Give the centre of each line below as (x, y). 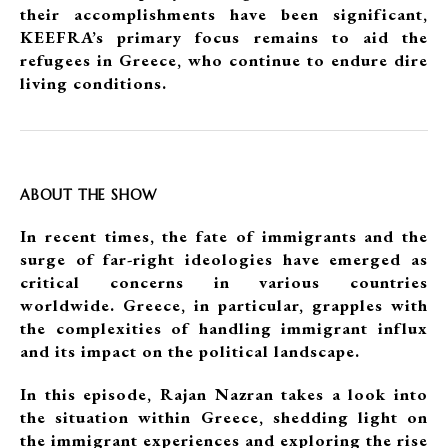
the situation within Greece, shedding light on (224, 417)
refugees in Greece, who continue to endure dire (224, 60)
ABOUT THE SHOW (89, 195)
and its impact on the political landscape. (192, 351)
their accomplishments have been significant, (224, 14)
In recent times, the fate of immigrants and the (224, 236)
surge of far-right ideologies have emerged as (224, 259)
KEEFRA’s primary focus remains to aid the (224, 37)
